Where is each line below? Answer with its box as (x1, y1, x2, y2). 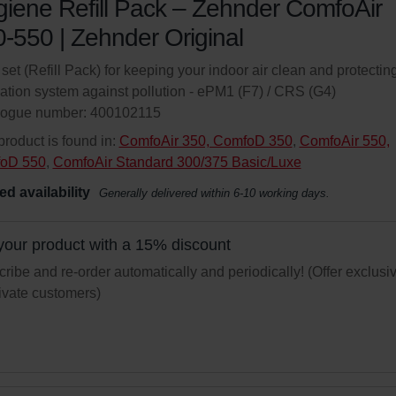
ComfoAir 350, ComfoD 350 (118, 133, 293, 148)
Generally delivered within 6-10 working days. (98, 187, 330, 200)
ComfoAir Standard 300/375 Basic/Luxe (52, 155, 301, 170)
